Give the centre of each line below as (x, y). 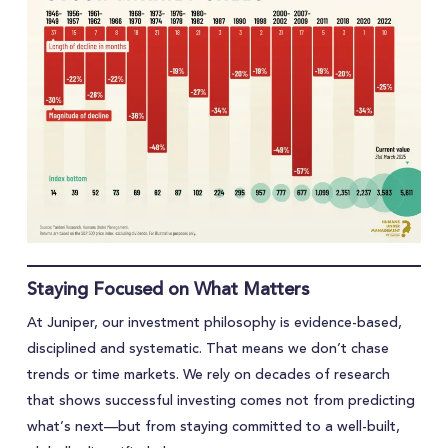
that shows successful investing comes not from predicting (220, 400)
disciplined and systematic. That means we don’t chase (207, 348)
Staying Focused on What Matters (167, 288)
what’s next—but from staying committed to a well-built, (213, 426)
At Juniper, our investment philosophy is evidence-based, (214, 322)
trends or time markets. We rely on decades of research (208, 374)
